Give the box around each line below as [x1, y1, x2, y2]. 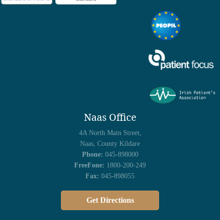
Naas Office [83, 110, 137, 124]
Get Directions [86, 195, 134, 204]
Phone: [82, 150, 103, 158]
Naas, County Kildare [80, 139, 140, 147]
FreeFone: [74, 161, 105, 169]
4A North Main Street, [79, 129, 141, 137]
